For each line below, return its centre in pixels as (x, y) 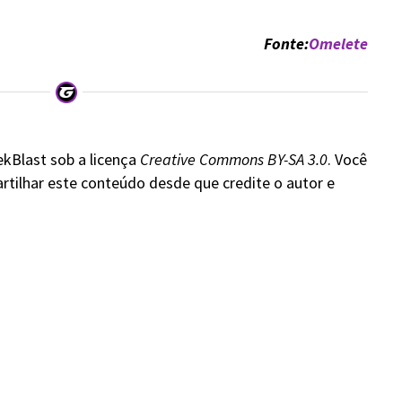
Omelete (338, 44)
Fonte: (286, 44)
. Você (347, 160)
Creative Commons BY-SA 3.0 (233, 160)
